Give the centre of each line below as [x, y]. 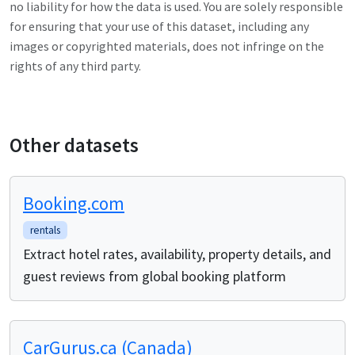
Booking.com [74, 203]
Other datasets [74, 145]
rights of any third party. [75, 66]
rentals [45, 230]
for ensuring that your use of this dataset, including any [159, 26]
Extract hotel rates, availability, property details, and [177, 254]
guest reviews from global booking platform [155, 276]
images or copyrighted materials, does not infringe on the [167, 46]
